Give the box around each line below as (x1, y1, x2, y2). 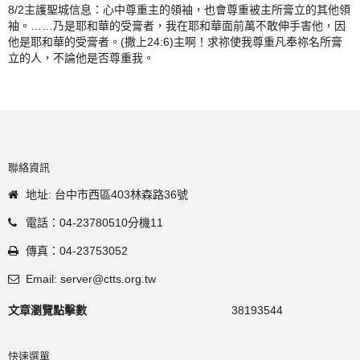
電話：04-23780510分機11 (26, 216, 163, 229)
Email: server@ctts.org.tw (26, 272, 156, 285)
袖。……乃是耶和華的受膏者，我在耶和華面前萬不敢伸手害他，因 (8, 19, 346, 32)
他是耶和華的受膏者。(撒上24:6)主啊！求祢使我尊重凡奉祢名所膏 (8, 35, 342, 48)
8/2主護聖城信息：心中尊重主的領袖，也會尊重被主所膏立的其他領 (8, 3, 350, 16)
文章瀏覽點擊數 (8, 304, 87, 317)
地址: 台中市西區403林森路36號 (26, 188, 188, 201)
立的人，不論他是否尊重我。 (8, 51, 154, 64)
